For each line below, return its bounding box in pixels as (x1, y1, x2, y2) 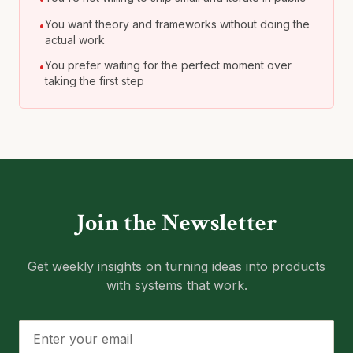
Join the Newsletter (76, 208, 277, 239)
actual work (45, 33, 105, 46)
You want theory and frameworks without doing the (45, 17, 310, 31)
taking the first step (45, 74, 144, 87)
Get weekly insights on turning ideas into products (28, 258, 325, 274)
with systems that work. (106, 277, 247, 293)
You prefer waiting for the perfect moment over (45, 58, 292, 72)
